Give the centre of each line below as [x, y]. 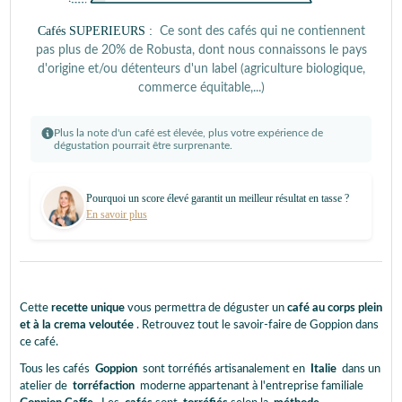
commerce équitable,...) [201, 87]
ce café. [39, 342]
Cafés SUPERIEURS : [96, 31]
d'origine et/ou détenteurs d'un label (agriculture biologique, [201, 69]
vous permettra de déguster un [206, 308]
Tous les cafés [56, 369]
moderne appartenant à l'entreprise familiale [252, 386]
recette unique [88, 308]
